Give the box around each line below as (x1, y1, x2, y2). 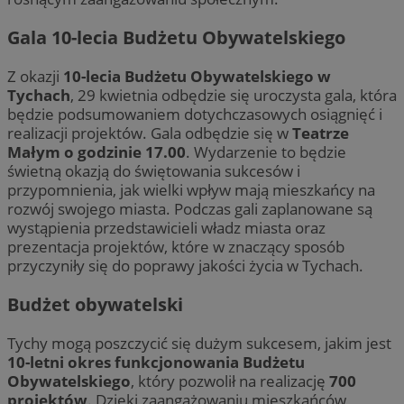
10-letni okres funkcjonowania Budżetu (7, 351, 305, 372)
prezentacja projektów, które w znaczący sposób (7, 235, 344, 257)
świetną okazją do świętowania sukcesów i (7, 160, 300, 181)
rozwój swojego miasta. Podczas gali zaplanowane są (7, 197, 372, 219)
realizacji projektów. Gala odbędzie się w (7, 122, 292, 143)
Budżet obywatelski (7, 291, 183, 317)
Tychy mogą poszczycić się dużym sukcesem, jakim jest (7, 332, 391, 353)
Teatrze (292, 122, 349, 143)
